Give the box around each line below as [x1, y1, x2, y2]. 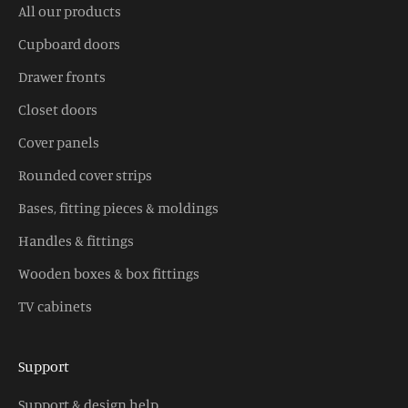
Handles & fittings [18, 230, 134, 250]
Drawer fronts [18, 66, 106, 86]
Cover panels [18, 132, 99, 151]
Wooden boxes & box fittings [18, 263, 199, 282]
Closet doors [18, 99, 97, 118]
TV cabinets [18, 296, 92, 315]
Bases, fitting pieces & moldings [18, 198, 219, 217]
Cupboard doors [18, 34, 120, 53]
